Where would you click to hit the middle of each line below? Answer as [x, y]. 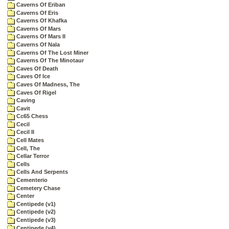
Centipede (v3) [35, 220]
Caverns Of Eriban [40, 4]
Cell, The [27, 148]
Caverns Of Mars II [40, 37]
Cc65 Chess [31, 116]
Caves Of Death [37, 68]
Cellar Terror [32, 156]
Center [25, 196]
